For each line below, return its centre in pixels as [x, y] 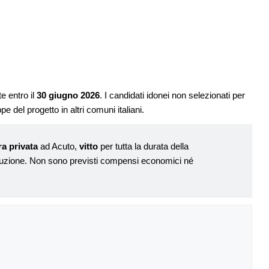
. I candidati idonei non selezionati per [172, 95]
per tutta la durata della [143, 146]
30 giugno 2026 [68, 95]
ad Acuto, [59, 146]
